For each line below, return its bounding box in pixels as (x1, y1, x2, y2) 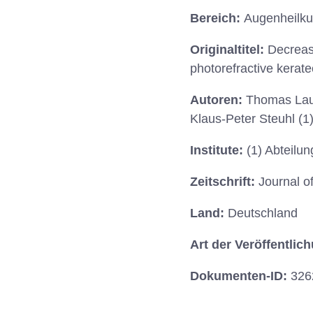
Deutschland (228, 206, 298, 221)
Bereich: (190, 11, 244, 26)
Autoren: (190, 93, 246, 108)
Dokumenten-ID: (190, 269, 291, 284)
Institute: (190, 143, 247, 158)
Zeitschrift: (190, 175, 259, 189)
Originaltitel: (190, 43, 268, 57)
